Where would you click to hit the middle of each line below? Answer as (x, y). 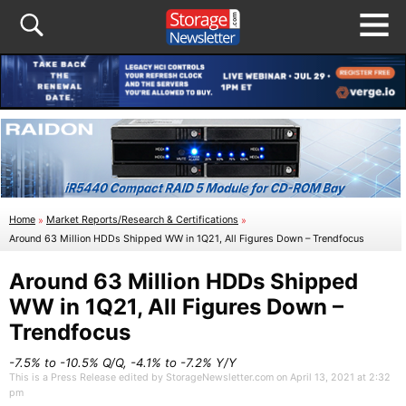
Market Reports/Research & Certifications (142, 220)
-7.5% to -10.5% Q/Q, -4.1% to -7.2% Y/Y (123, 363)
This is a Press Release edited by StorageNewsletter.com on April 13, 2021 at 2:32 (200, 378)
